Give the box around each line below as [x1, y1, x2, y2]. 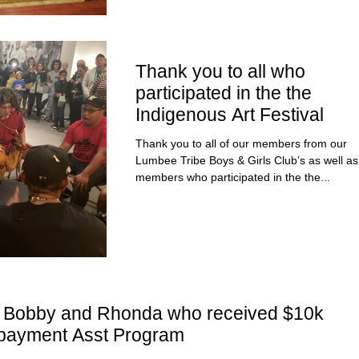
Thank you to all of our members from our [135, 137, 347, 151]
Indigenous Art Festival [135, 104, 324, 126]
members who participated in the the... [135, 171, 330, 184]
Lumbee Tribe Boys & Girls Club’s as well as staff [135, 154, 237, 167]
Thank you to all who [135, 61, 305, 83]
